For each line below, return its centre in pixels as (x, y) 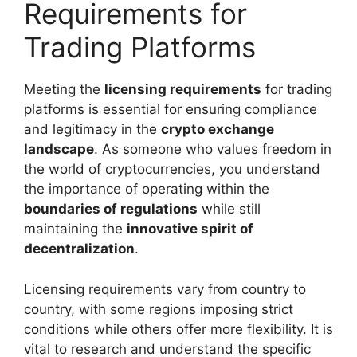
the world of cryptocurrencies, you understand (172, 169)
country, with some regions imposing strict (159, 309)
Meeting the (64, 90)
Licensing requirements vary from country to (165, 289)
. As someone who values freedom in (213, 149)
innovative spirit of (190, 229)
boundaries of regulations (111, 209)
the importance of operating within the (147, 189)
